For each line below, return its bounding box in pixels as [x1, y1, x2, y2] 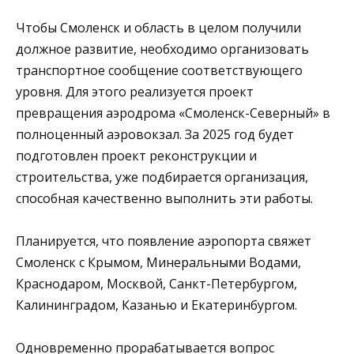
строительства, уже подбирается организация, [16, 168, 308, 186]
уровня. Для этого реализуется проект [16, 83, 254, 101]
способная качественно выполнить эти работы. [16, 190, 313, 208]
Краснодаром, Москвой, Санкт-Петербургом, [16, 275, 297, 293]
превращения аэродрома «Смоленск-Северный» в [16, 104, 330, 122]
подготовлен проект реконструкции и [16, 147, 257, 165]
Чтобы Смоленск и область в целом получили [16, 19, 301, 37]
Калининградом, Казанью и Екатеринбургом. [16, 296, 297, 314]
